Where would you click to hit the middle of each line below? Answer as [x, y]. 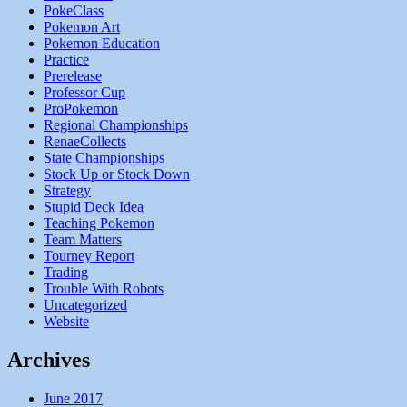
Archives [49, 359]
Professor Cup [84, 93]
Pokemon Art [82, 27]
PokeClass [74, 11]
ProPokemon [81, 109]
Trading [66, 273]
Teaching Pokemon [99, 223]
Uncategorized [85, 305]
